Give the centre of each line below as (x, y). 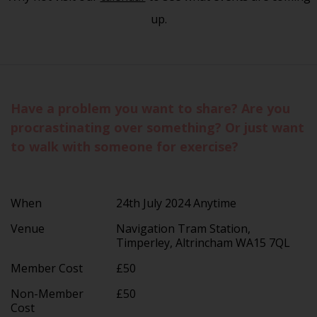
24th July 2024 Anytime (177, 203)
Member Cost (47, 268)
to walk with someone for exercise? (125, 146)
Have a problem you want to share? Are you (150, 108)
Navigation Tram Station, (184, 228)
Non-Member (47, 293)
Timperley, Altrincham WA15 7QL (206, 242)
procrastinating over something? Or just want (157, 127)
